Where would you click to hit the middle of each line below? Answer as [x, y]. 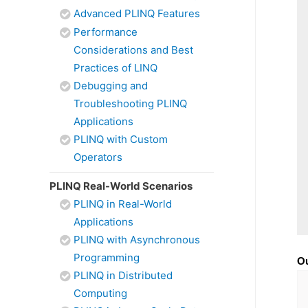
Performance [106, 32]
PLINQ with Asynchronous [137, 240]
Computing [100, 293]
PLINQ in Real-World [123, 204]
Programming [107, 257]
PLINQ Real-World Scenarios [121, 186]
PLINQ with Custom [121, 139]
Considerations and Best [133, 50]
